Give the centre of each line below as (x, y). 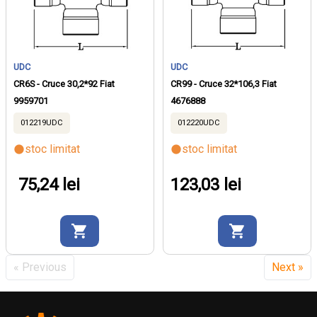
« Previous (40, 267)
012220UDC (199, 123)
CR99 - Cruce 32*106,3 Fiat (224, 84)
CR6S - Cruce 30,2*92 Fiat (64, 84)
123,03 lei (206, 185)
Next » (288, 267)
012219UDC (42, 123)
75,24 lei (49, 185)
